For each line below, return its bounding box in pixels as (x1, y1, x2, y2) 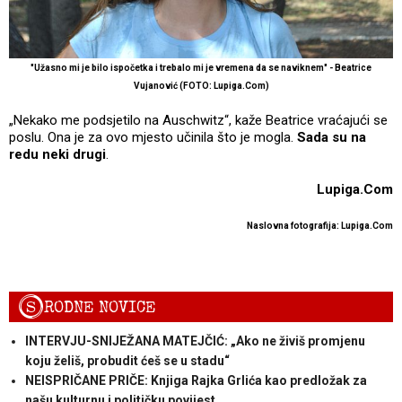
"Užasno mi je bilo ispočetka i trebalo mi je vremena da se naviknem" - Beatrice (31, 62, 371, 73)
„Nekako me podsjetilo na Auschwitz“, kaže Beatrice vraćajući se (9, 111, 388, 128)
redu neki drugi (9, 145, 106, 162)
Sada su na (297, 128, 366, 145)
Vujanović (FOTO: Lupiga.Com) (133, 80, 269, 91)
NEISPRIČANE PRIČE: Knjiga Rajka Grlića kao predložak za (24, 372, 367, 388)
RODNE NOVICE (44, 296, 156, 318)
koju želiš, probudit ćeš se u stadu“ (24, 353, 230, 368)
